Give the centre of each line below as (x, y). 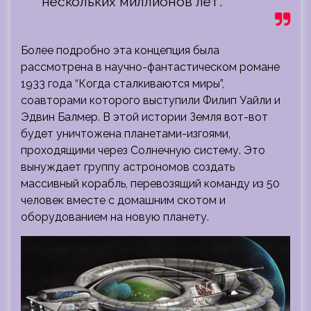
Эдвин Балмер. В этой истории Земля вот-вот (144, 117)
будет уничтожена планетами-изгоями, (126, 133)
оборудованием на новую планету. (115, 217)
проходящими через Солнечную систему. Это (143, 150)
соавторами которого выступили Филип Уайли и (151, 100)
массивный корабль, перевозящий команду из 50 (150, 183)
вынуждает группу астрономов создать (128, 167)
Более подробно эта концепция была (120, 50)
